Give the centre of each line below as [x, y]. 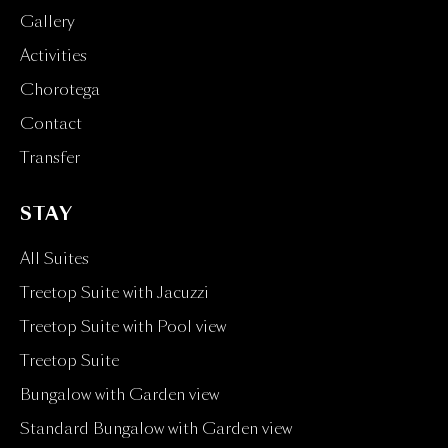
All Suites [54, 259]
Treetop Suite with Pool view [123, 327]
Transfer [50, 158]
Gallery [47, 22]
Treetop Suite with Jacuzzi [114, 293]
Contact [51, 124]
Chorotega [60, 90]
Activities [53, 56]
